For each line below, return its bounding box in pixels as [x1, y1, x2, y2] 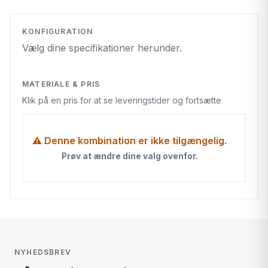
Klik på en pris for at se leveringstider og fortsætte [22, 95, 221, 105]
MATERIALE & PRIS [22, 79, 100, 89]
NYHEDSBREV [14, 247, 71, 257]
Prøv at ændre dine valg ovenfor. [61, 151, 198, 161]
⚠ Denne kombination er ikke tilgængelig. [32, 134, 227, 147]
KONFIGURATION [22, 27, 93, 36]
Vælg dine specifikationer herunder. [22, 41, 182, 54]
